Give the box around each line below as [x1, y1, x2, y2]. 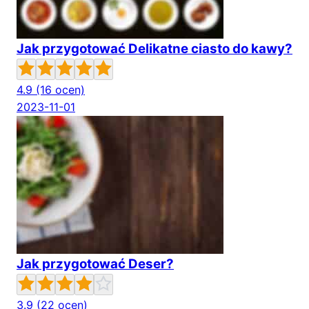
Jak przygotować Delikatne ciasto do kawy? [17, 41, 292, 57]
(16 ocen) [36, 83, 85, 97]
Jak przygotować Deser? [17, 256, 174, 272]
